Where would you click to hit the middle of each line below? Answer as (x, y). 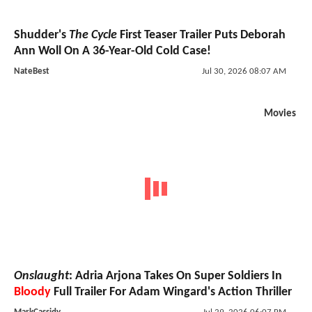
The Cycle (93, 36)
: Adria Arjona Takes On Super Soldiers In (175, 276)
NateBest (32, 72)
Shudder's (41, 36)
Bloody (32, 292)
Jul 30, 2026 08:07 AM (244, 72)
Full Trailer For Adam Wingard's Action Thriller (171, 292)
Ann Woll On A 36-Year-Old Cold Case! (112, 52)
